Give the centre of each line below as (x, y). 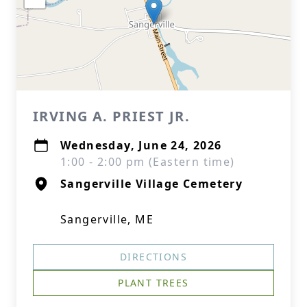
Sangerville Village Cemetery (152, 184)
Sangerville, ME (107, 219)
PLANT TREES (153, 283)
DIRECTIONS (153, 257)
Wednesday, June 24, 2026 (141, 145)
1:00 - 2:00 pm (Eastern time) (148, 162)
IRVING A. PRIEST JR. (111, 116)
